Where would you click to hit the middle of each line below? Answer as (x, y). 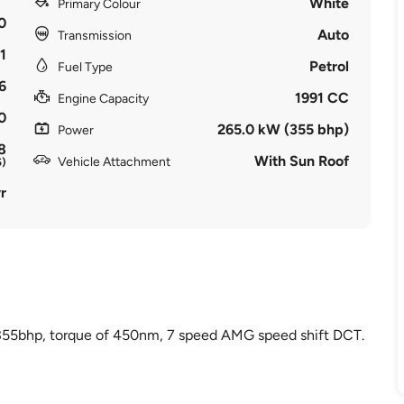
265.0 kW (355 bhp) (284, 129)
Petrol (330, 66)
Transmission (94, 36)
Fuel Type (85, 67)
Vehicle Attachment (114, 162)
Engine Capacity (103, 99)
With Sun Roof (302, 161)
